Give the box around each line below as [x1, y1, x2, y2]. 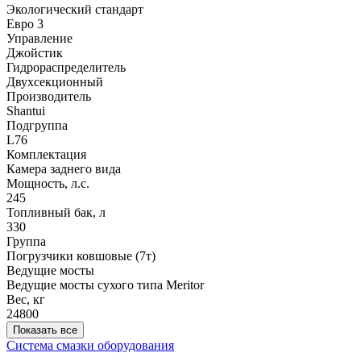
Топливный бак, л [6, 205, 106, 220]
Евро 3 [6, 17, 44, 31]
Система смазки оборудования [6, 338, 174, 353]
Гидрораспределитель [6, 60, 126, 75]
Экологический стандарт [6, 2, 143, 17]
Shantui [6, 104, 45, 118]
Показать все [13, 324, 77, 337]
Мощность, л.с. [6, 176, 89, 191]
